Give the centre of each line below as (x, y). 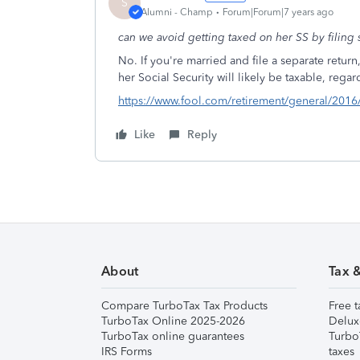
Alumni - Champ (177, 12)
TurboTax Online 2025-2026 (173, 321)
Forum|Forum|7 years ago (278, 12)
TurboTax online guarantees (173, 336)
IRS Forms (127, 352)
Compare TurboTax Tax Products (184, 306)
